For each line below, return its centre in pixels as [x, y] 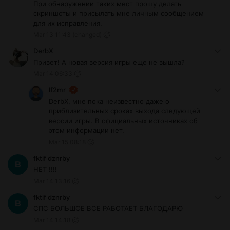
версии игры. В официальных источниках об [123, 121]
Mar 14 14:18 [52, 220]
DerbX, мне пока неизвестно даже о [109, 101]
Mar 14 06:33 [53, 74]
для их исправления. [68, 23]
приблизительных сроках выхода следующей [124, 111]
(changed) [87, 35]
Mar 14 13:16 [52, 181]
